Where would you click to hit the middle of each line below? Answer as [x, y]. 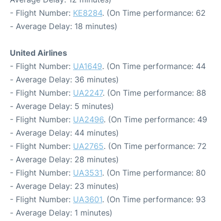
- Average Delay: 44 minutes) [64, 133]
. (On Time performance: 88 [154, 93]
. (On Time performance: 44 [154, 66]
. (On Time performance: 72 [155, 146]
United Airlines [38, 53]
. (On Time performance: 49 [155, 119]
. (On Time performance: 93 [154, 199]
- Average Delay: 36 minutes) [64, 79]
